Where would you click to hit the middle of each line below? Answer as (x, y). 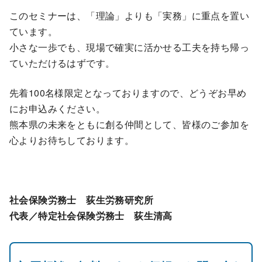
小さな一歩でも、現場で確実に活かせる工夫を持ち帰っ (129, 47)
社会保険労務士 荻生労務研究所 (81, 199)
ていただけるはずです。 (62, 63)
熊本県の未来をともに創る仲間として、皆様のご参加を (129, 124)
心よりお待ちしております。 (72, 140)
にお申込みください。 (57, 108)
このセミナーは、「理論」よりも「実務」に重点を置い (129, 15)
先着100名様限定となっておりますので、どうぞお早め (128, 92)
